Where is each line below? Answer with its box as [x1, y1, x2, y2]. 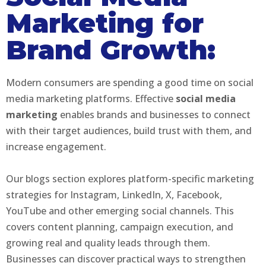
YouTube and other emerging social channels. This [6, 204, 234, 217]
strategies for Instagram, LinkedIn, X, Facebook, [6, 188, 222, 201]
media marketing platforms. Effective [6, 91, 176, 105]
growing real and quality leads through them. [6, 236, 210, 249]
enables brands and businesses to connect [60, 107, 251, 121]
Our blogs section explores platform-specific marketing [6, 172, 254, 185]
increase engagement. [6, 140, 109, 153]
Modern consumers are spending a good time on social [6, 75, 254, 89]
